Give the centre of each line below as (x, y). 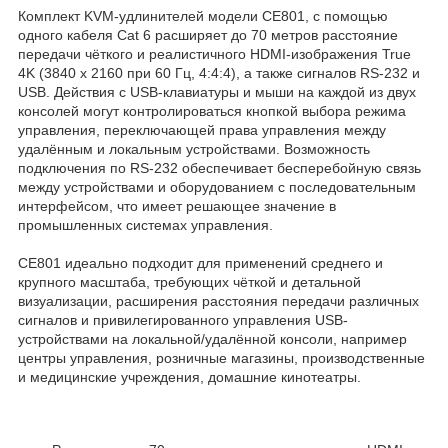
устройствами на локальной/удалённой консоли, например (212, 339)
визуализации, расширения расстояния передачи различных (218, 301)
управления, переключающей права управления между (202, 130)
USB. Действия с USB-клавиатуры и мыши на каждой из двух (217, 92)
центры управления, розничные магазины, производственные (221, 358)
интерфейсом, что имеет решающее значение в (177, 206)
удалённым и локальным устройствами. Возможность (194, 149)
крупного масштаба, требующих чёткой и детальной (189, 282)
